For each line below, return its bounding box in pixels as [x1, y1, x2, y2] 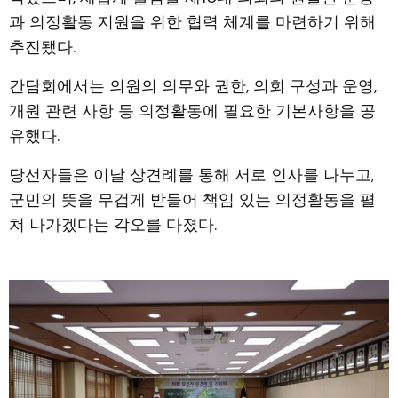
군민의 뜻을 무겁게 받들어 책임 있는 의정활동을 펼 [9, 188, 376, 211]
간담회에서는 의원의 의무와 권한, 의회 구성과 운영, [9, 75, 377, 97]
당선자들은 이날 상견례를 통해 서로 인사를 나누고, [9, 163, 374, 186]
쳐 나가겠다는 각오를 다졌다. [9, 213, 217, 235]
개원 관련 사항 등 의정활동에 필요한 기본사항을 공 [9, 99, 376, 122]
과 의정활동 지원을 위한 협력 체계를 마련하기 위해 [9, 11, 376, 33]
